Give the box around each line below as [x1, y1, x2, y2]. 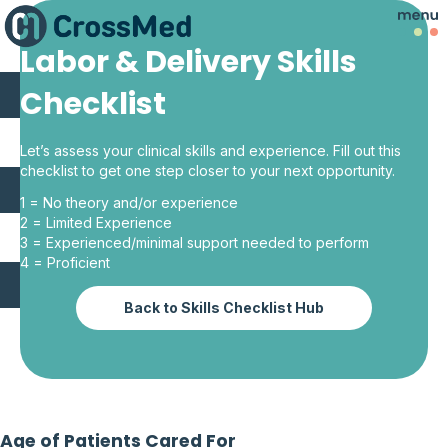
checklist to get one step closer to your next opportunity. [20, 162, 395, 179]
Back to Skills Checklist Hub [124, 299, 324, 316]
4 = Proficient [20, 254, 110, 271]
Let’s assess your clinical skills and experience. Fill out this [20, 142, 401, 159]
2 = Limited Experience [20, 214, 172, 231]
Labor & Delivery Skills [20, 39, 357, 90]
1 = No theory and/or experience [20, 194, 238, 211]
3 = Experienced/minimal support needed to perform [20, 234, 369, 251]
